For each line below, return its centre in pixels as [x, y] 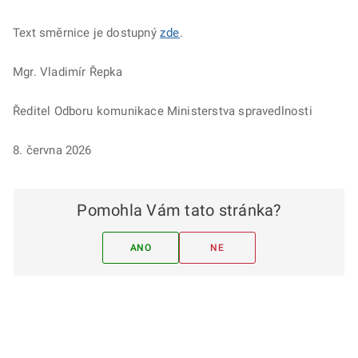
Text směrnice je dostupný [86, 33]
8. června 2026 [52, 151]
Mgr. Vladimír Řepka [68, 72]
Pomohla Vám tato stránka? [179, 211]
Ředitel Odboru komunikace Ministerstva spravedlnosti [163, 111]
